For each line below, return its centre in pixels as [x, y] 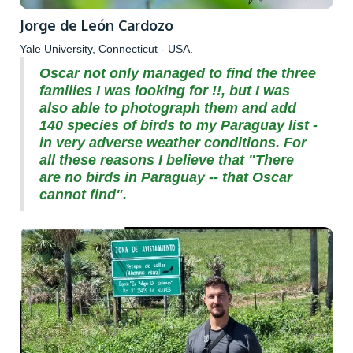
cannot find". [83, 195]
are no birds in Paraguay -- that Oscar [166, 178]
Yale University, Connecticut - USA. [106, 49]
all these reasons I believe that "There [167, 160]
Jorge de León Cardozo [97, 26]
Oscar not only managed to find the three [178, 74]
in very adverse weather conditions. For [173, 143]
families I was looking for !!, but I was [165, 91]
